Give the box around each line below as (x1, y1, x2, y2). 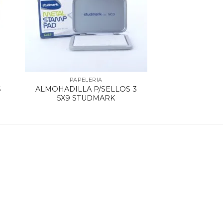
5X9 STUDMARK (57, 93, 115, 103)
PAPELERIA (69, 76, 103, 83)
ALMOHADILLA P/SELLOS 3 (35, 84, 137, 94)
